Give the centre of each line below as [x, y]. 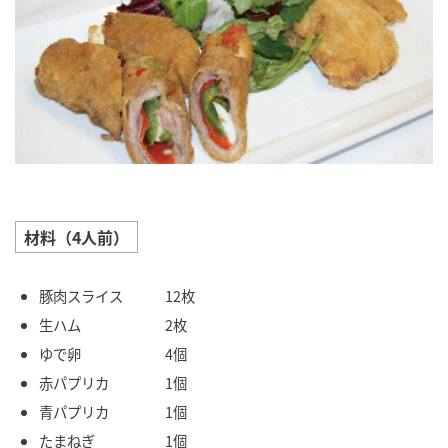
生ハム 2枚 [113, 325]
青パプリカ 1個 [113, 412]
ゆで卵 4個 [113, 354]
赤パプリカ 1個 [113, 383]
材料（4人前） [76, 237]
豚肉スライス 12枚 [117, 296]
